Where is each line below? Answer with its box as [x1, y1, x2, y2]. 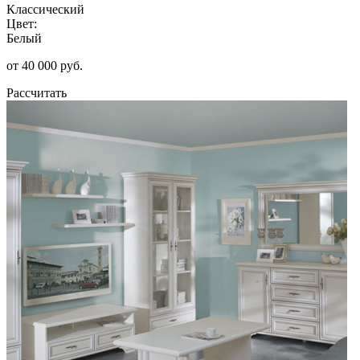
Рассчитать [6, 85, 67, 100]
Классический [6, 2, 84, 16]
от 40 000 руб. [6, 58, 83, 72]
